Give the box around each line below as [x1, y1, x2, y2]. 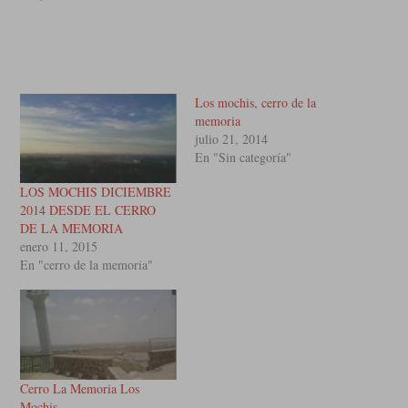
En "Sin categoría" [195, 148, 291, 166]
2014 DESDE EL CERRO [20, 200, 157, 219]
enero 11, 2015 [20, 237, 98, 255]
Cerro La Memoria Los [20, 379, 140, 397]
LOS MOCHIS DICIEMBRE [20, 182, 172, 200]
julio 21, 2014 [195, 129, 268, 148]
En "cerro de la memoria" [20, 255, 154, 273]
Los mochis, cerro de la [195, 93, 316, 111]
